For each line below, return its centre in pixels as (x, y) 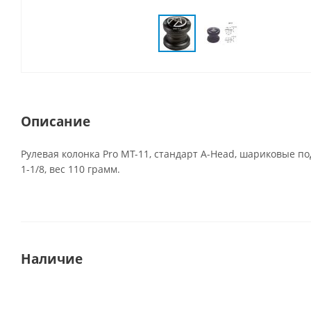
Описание (56, 121)
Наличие (52, 259)
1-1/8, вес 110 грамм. (70, 169)
